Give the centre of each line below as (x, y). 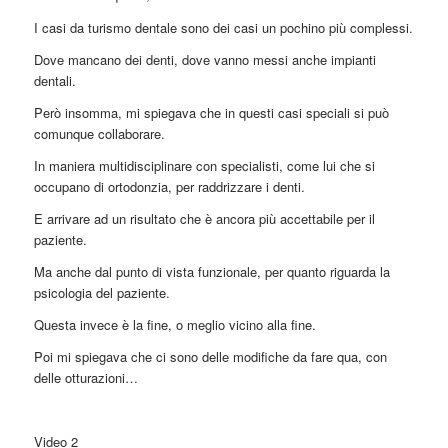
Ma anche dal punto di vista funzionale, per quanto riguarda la (211, 271)
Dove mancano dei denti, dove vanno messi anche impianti (204, 59)
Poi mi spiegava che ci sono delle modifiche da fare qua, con (210, 356)
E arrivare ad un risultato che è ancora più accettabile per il (204, 218)
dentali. (54, 80)
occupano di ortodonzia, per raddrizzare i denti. (169, 186)
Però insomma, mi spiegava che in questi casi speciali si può (211, 112)
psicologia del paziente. (101, 292)
